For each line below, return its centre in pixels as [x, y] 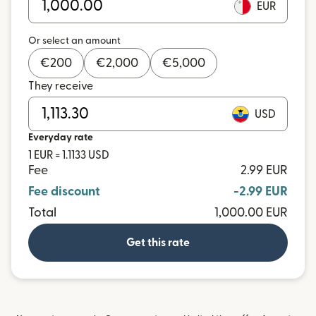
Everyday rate [61, 138]
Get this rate [158, 243]
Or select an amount [74, 41]
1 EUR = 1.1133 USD [69, 155]
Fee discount [64, 192]
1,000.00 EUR [251, 213]
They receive [61, 86]
